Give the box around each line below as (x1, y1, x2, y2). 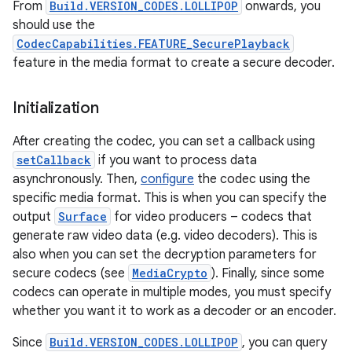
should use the (13, 17, 95, 33)
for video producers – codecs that (111, 209, 312, 225)
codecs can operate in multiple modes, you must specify (13, 284, 331, 300)
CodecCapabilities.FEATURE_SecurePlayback (16, 36, 290, 51)
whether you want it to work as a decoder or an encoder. (13, 303, 336, 319)
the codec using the (194, 171, 310, 187)
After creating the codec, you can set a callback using (13, 134, 315, 149)
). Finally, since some (211, 266, 324, 281)
